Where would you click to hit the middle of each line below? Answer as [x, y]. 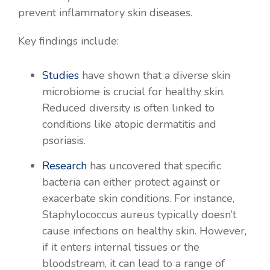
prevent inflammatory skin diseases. [105, 12]
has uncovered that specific [154, 165]
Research [64, 165]
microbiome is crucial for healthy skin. [133, 91]
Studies [61, 75]
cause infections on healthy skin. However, [144, 231]
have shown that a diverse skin [155, 75]
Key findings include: [68, 41]
